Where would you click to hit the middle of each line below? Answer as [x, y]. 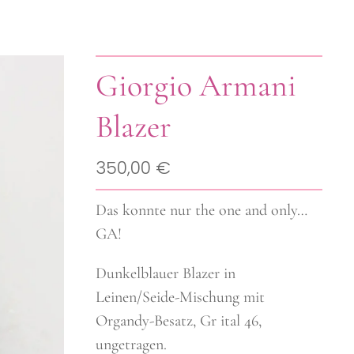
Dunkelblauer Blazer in [166, 273]
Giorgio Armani [196, 85]
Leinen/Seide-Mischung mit [181, 297]
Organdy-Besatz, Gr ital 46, [179, 321]
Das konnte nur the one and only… [202, 210]
